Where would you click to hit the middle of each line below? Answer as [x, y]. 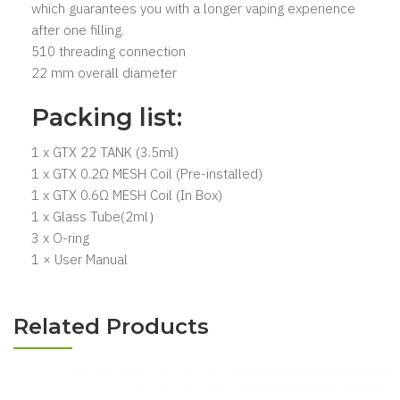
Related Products [111, 326]
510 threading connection [108, 51]
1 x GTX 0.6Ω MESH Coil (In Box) [127, 195]
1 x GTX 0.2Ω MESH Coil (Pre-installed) [147, 173]
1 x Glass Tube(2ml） [96, 216]
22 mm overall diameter [104, 72]
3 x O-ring [60, 237]
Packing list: [107, 117]
